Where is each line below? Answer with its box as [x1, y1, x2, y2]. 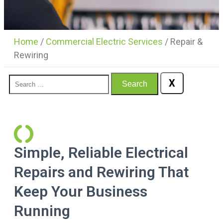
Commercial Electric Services [46, 36, 163, 47]
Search [122, 80, 147, 88]
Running [14, 202, 70, 220]
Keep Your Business [14, 183, 147, 200]
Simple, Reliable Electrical [14, 144, 188, 161]
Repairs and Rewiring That [14, 163, 189, 181]
